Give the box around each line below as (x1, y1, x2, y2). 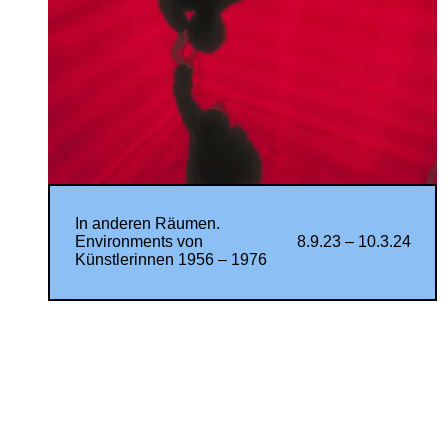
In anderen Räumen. (74, 215, 220, 232)
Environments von (74, 233, 203, 250)
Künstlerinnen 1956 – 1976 (74, 251, 267, 268)
